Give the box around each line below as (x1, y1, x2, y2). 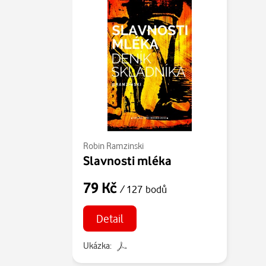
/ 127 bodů (120, 183, 167, 195)
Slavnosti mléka (83, 153, 172, 168)
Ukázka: (83, 239, 112, 251)
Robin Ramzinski (83, 140, 144, 151)
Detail (96, 211, 123, 225)
